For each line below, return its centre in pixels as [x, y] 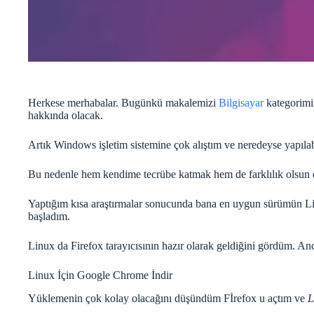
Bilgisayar [241, 102]
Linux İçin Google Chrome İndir [100, 275]
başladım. [49, 216]
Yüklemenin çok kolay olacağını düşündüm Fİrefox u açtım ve [168, 298]
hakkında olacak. [66, 115]
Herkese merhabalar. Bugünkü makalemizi [123, 102]
